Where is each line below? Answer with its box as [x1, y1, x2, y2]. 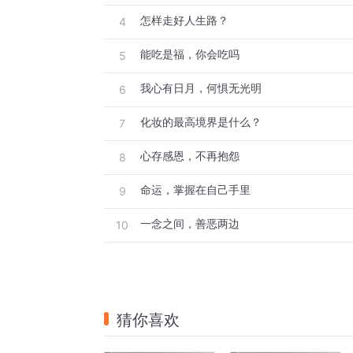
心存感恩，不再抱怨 [140, 149, 240, 163]
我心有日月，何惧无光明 [140, 81, 262, 95]
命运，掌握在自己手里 [140, 183, 251, 197]
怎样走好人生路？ [140, 13, 229, 28]
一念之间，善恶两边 [140, 217, 240, 231]
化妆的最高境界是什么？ [140, 115, 262, 129]
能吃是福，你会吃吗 [140, 47, 240, 61]
